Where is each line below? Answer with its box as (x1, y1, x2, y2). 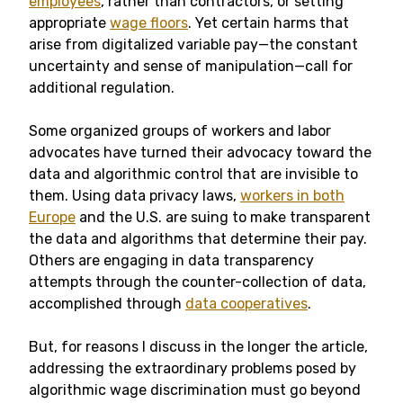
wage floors (110, 14, 188, 31)
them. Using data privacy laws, (29, 187, 240, 204)
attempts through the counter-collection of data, (29, 273, 366, 291)
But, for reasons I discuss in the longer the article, (29, 338, 368, 355)
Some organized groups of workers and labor (29, 122, 331, 139)
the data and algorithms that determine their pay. (29, 230, 367, 247)
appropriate (29, 14, 110, 31)
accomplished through (29, 295, 185, 312)
